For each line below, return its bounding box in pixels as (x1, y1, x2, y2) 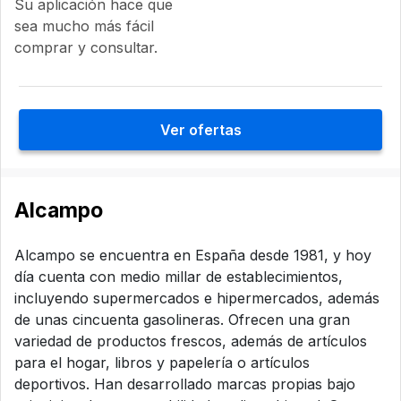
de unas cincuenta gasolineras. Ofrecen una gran (14, 311, 350, 329)
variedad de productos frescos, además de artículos (14, 332, 367, 351)
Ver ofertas (159, 121, 242, 140)
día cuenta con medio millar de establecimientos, (14, 268, 343, 286)
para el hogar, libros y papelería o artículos (14, 354, 310, 372)
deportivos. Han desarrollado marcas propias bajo (14, 375, 355, 394)
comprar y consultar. (14, 38, 158, 57)
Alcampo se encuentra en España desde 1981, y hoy (14, 246, 371, 265)
